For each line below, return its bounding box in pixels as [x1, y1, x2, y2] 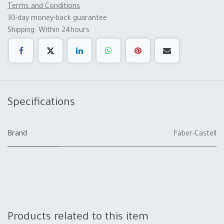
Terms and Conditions [7, 3, 80, 11]
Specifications [7, 97, 75, 109]
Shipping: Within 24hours [7, 27, 93, 35]
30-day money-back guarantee [7, 15, 107, 23]
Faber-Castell [173, 130, 216, 139]
